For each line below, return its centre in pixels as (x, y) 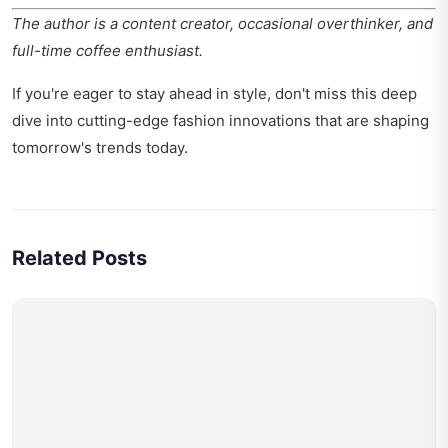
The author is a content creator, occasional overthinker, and (222, 24)
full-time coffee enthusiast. (107, 51)
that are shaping (370, 121)
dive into (44, 121)
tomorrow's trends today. (100, 148)
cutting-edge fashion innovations (194, 121)
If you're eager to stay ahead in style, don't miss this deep (214, 94)
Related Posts (79, 258)
